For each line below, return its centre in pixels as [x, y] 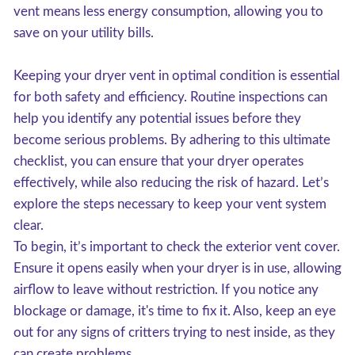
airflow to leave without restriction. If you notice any [166, 290]
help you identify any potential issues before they [157, 118]
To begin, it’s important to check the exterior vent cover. [177, 247]
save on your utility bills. [84, 33]
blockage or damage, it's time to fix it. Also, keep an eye [175, 311]
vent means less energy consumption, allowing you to [168, 11]
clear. [29, 225]
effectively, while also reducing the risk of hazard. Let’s [171, 183]
